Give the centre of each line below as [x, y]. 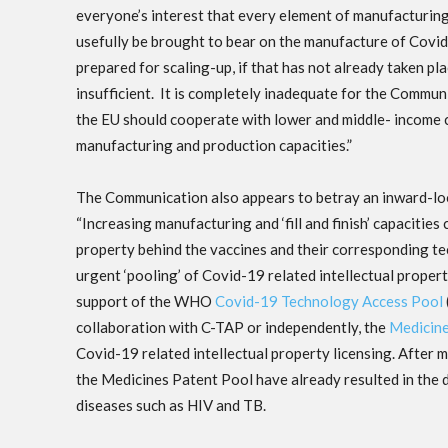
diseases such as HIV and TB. [174, 405]
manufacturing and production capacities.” [215, 145]
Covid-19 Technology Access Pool [329, 301]
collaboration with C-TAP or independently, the [232, 327]
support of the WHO [145, 301]
